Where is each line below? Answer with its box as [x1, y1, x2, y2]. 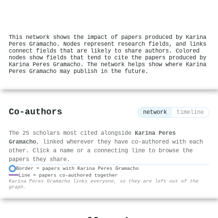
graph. [9, 183, 26, 190]
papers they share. [9, 156, 70, 163]
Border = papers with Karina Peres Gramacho [16, 165, 139, 172]
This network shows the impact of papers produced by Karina [9, 34, 206, 41]
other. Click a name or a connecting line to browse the [9, 147, 193, 154]
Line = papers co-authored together [18, 172, 118, 178]
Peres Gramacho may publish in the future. [9, 68, 148, 75]
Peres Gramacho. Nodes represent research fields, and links [9, 40, 206, 48]
